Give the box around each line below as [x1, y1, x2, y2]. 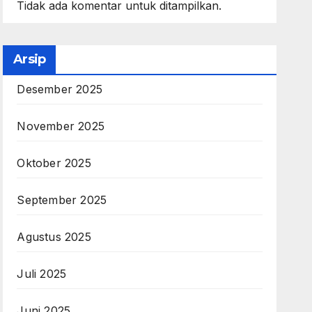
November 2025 [17, 119, 104, 133]
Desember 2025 [17, 82, 102, 96]
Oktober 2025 [17, 156, 91, 170]
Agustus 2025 [17, 230, 91, 244]
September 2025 [17, 193, 107, 207]
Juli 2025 [17, 267, 67, 281]
